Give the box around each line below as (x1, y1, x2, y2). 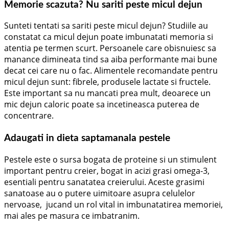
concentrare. (4, 110, 54, 122)
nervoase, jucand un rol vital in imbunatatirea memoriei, (4, 198, 223, 210)
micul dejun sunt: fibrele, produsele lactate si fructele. (4, 76, 211, 88)
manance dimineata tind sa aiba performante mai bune (4, 54, 217, 65)
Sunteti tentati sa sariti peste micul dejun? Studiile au (4, 20, 208, 32)
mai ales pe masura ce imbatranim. (4, 210, 140, 221)
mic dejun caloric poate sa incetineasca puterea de (4, 99, 199, 110)
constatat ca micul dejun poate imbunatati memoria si (4, 31, 213, 43)
